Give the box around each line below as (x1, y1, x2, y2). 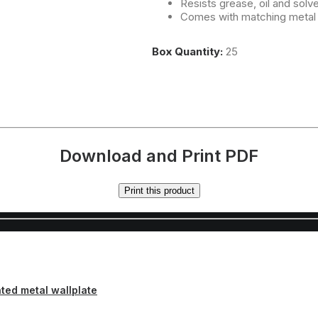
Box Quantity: (152, 44, 226, 58)
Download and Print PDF (60, 146, 258, 167)
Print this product (124, 185, 194, 197)
